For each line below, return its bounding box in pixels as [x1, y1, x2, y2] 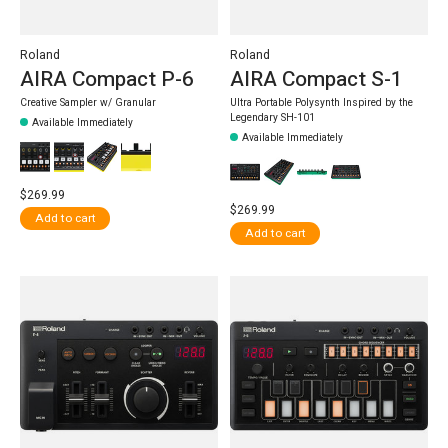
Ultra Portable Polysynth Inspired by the [229, 94, 413, 110]
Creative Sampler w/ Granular [20, 94, 156, 110]
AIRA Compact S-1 [229, 64, 403, 96]
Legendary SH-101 [229, 109, 315, 125]
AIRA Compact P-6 [20, 64, 194, 96]
